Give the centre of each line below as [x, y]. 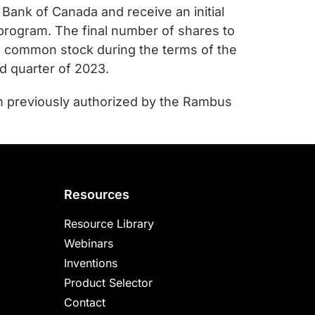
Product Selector [108, 283]
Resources [97, 194]
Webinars [89, 243]
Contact [85, 302]
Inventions [91, 263]
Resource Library [109, 224]
